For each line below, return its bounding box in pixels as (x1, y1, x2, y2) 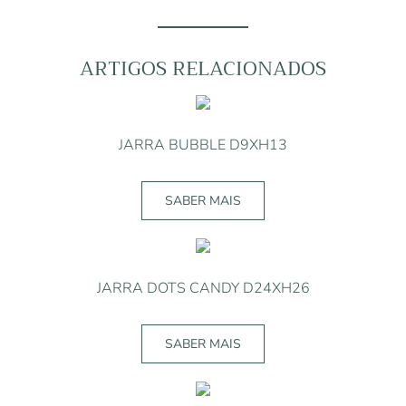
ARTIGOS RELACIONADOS (80, 51, 326, 86)
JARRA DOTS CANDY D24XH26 (96, 277, 310, 298)
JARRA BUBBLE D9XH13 (119, 134, 287, 155)
